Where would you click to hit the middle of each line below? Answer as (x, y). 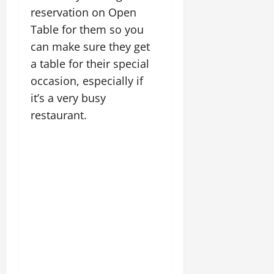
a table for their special (90, 64)
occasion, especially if (87, 81)
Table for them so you (87, 29)
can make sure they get (90, 46)
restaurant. (60, 115)
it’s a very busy (68, 98)
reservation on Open (83, 12)
